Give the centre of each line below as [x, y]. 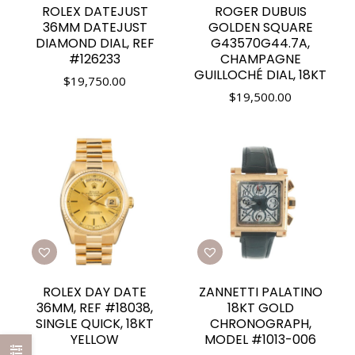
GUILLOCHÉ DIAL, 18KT [260, 75]
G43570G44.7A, [260, 43]
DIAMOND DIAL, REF [95, 43]
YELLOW [95, 340]
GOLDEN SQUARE [260, 27]
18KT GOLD [260, 308]
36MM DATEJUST [95, 27]
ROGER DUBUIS [260, 11]
